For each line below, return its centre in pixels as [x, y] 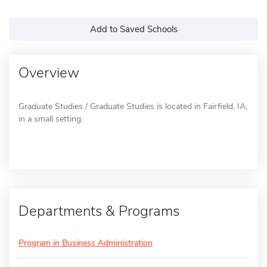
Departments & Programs [99, 211]
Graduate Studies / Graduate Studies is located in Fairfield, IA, [133, 106]
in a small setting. [51, 119]
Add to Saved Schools [133, 29]
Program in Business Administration [86, 243]
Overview [49, 72]
